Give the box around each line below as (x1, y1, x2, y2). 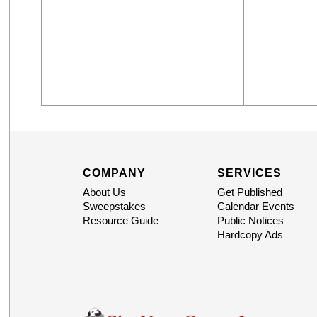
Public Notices (217, 214, 284, 227)
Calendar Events (217, 200, 294, 213)
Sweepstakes (82, 200, 146, 213)
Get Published (217, 186, 282, 199)
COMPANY (82, 167, 146, 180)
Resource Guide (82, 214, 158, 227)
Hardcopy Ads (217, 229, 283, 241)
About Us (82, 186, 126, 199)
